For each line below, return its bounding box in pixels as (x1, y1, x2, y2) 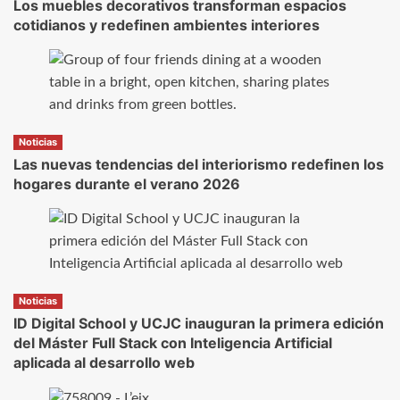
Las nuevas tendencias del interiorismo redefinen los (13, 155, 384, 174)
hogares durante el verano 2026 (13, 175, 240, 194)
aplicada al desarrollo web (13, 354, 195, 372)
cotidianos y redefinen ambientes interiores (13, 16, 320, 35)
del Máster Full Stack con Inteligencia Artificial (13, 334, 332, 353)
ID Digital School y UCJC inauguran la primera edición (13, 314, 384, 333)
